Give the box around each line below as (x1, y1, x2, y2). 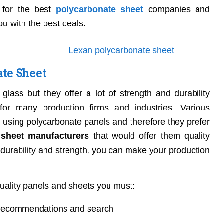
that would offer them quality (89, 131, 210, 141)
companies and (143, 4, 210, 15)
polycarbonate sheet (55, 4, 143, 15)
